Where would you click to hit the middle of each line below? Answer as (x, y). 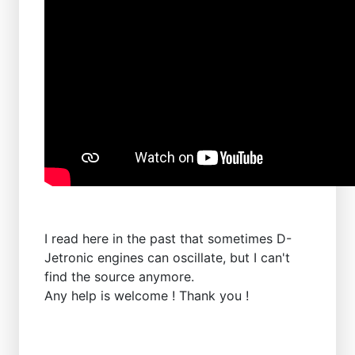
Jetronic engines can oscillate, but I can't (167, 258)
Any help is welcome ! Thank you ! (147, 296)
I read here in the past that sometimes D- (168, 239)
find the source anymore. (119, 277)
